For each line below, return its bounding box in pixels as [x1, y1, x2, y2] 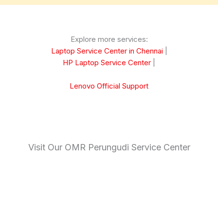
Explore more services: [70, 35, 148, 44]
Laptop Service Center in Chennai [51, 46, 163, 55]
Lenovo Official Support [70, 81, 148, 91]
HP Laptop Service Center [63, 58, 151, 67]
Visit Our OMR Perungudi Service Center [28, 142, 190, 152]
